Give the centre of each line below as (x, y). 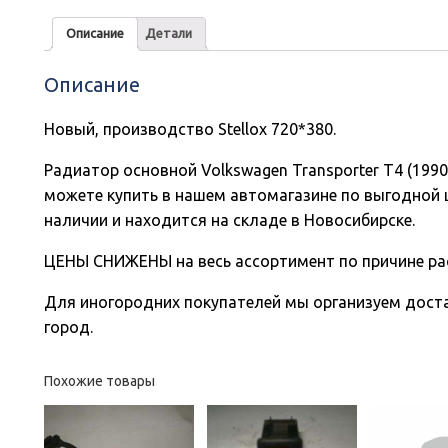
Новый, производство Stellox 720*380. (190, 128)
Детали (169, 33)
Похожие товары (100, 380)
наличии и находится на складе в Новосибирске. (230, 219)
